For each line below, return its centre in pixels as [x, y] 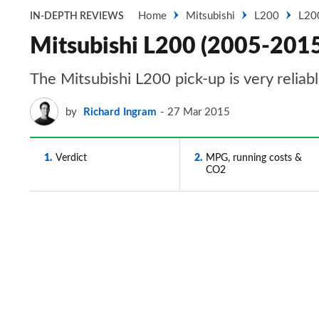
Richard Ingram [120, 112]
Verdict [71, 158]
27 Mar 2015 [199, 112]
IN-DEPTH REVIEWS [77, 16]
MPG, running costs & [253, 158]
